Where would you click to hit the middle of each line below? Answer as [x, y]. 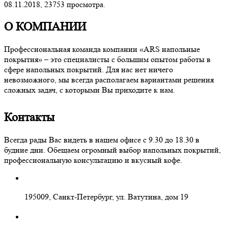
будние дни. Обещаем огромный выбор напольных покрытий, [112, 150]
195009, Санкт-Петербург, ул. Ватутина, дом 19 [106, 197]
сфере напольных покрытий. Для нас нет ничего [89, 70]
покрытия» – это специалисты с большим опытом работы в [107, 60]
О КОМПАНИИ [45, 27]
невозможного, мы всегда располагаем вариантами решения [109, 80]
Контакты [29, 118]
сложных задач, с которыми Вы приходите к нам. [90, 90]
